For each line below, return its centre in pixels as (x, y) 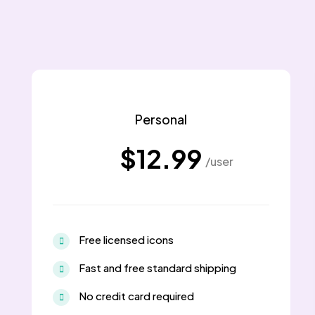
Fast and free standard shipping (157, 267)
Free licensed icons (126, 239)
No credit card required (136, 295)
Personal (161, 119)
